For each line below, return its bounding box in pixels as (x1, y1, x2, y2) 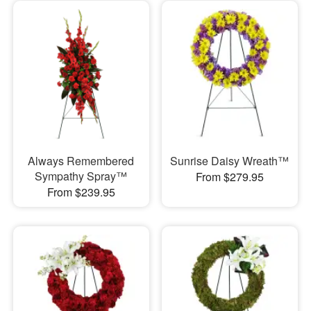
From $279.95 (195, 169, 264, 185)
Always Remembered (28, 153, 135, 169)
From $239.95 (47, 184, 115, 201)
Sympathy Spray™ (35, 168, 128, 185)
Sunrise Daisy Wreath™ (170, 153, 289, 169)
